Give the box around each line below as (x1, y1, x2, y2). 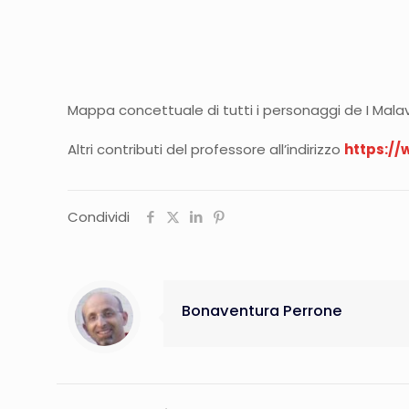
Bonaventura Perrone (182, 299, 342, 321)
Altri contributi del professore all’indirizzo (68, 139, 345, 159)
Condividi (68, 206, 130, 226)
